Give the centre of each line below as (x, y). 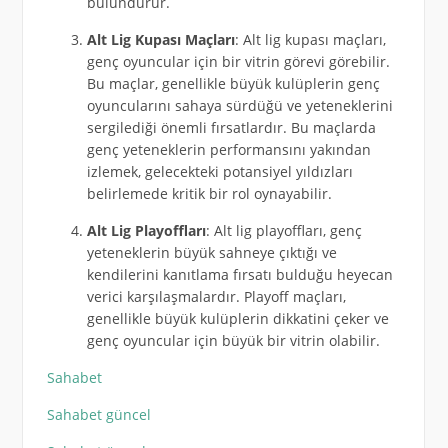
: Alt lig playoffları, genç (283, 231)
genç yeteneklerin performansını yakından (228, 150)
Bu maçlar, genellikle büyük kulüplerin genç (233, 84)
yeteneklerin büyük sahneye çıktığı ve (211, 253)
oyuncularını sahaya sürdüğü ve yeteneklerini (239, 106)
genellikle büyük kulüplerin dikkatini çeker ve (237, 319)
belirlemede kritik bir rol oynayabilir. (209, 194)
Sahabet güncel (98, 415)
